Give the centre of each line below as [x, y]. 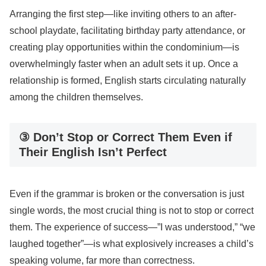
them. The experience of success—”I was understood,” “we [132, 227]
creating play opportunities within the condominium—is [124, 47]
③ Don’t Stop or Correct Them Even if [126, 137]
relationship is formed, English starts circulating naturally [128, 80]
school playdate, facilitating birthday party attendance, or [127, 30]
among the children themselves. [76, 97]
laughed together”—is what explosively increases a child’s [132, 244]
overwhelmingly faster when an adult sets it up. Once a [124, 64]
